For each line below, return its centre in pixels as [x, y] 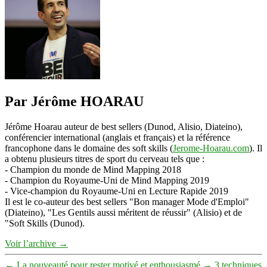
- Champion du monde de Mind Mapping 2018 [93, 169]
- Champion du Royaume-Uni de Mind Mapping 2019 [107, 180]
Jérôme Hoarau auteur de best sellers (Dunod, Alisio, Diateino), [124, 126]
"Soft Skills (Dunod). [45, 223]
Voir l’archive [32, 243]
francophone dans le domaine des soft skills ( [89, 148]
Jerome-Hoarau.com [211, 148]
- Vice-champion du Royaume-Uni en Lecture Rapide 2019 [117, 191]
